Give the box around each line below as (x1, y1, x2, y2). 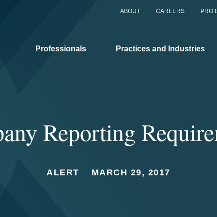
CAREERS (156, 8, 185, 15)
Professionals (35, 44, 86, 53)
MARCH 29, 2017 (91, 168, 170, 177)
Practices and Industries (116, 44, 205, 53)
